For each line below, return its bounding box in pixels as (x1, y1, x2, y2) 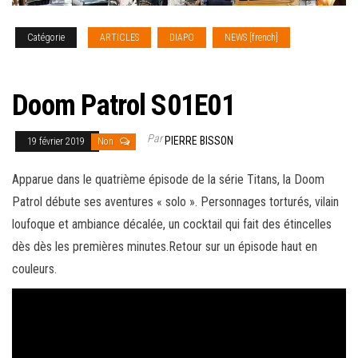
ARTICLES (100, 31, 139, 43)
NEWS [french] (225, 31, 278, 43)
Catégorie (27, 31, 65, 43)
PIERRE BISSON (165, 133, 233, 147)
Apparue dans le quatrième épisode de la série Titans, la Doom (12, 171, 324, 187)
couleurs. (12, 261, 57, 276)
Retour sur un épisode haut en (169, 238, 317, 254)
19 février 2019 (27, 135, 87, 147)
